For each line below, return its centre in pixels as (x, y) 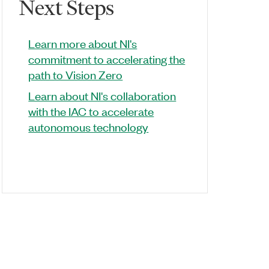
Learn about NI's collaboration (102, 95)
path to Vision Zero (76, 74)
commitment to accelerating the (107, 59)
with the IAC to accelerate (91, 111)
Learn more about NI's (83, 43)
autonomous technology (89, 126)
